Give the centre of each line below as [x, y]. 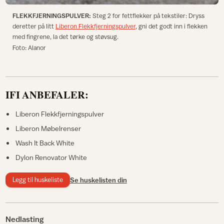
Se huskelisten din [98, 180]
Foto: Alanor [29, 47]
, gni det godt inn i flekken [171, 26]
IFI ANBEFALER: [47, 94]
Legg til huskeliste [38, 180]
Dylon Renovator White [51, 157]
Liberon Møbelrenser [48, 128]
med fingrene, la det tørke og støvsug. [71, 36]
